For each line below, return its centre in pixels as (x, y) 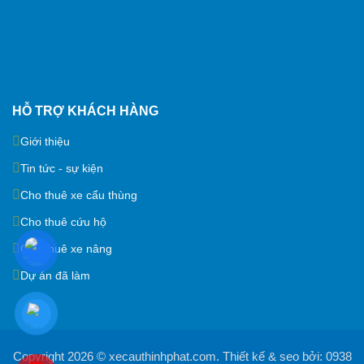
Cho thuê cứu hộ (63, 221)
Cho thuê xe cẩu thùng (79, 195)
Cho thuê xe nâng (66, 248)
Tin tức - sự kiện (62, 168)
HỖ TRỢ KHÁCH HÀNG (85, 110)
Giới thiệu (45, 141)
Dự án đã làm (55, 275)
